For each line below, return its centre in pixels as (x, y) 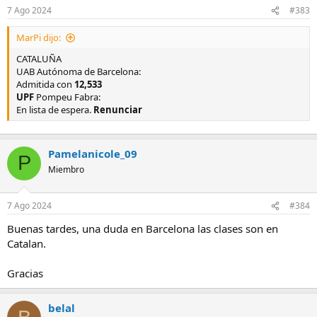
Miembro (66, 169)
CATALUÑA (39, 59)
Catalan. (27, 244)
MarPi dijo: (39, 38)
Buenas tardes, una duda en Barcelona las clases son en (143, 229)
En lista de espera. (55, 110)
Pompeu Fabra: (67, 97)
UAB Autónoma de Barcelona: (79, 72)
